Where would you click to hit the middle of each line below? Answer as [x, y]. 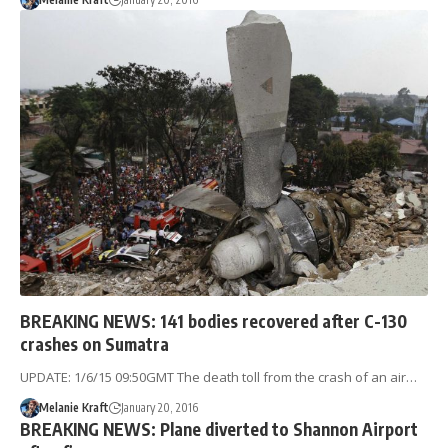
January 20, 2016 [159, 407]
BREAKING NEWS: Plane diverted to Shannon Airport [219, 428]
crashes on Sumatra [94, 343]
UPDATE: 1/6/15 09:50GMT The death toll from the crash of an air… [218, 376]
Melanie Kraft [73, 407]
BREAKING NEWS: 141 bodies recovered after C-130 [213, 320]
